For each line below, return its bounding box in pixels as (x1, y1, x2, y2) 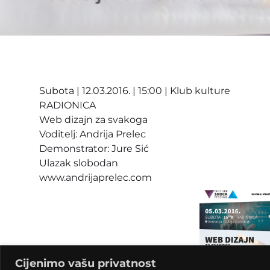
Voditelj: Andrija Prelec (39, 128, 146, 140)
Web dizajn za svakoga (39, 113, 148, 125)
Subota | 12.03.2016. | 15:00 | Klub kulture (39, 84, 230, 96)
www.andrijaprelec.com (39, 171, 152, 183)
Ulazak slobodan (39, 157, 118, 169)
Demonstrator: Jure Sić (39, 142, 149, 154)
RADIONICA (39, 99, 96, 111)
